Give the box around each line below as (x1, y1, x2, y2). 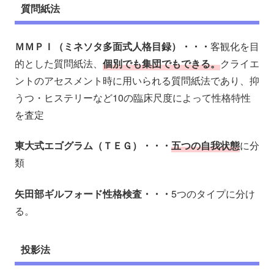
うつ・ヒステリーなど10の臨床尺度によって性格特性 (15, 91, 251, 105)
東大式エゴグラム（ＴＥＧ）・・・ (15, 138, 171, 153)
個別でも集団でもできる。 (103, 56, 220, 71)
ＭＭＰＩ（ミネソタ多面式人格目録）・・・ (15, 39, 210, 54)
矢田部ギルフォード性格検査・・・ (15, 186, 171, 201)
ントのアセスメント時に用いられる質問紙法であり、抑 (15, 73, 259, 88)
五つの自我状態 (171, 138, 240, 153)
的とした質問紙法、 (15, 56, 103, 71)
